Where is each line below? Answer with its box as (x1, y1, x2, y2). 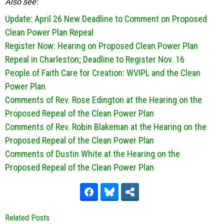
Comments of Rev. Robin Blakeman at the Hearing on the (5, 121, 206, 132)
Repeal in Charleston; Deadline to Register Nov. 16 (5, 54, 184, 64)
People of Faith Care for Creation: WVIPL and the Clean (5, 67, 200, 78)
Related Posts (5, 213, 49, 222)
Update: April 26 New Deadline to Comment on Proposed (5, 13, 207, 24)
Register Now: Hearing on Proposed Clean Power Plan (5, 40, 198, 51)
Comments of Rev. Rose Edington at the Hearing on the (5, 94, 202, 105)
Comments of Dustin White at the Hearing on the (5, 148, 180, 159)
